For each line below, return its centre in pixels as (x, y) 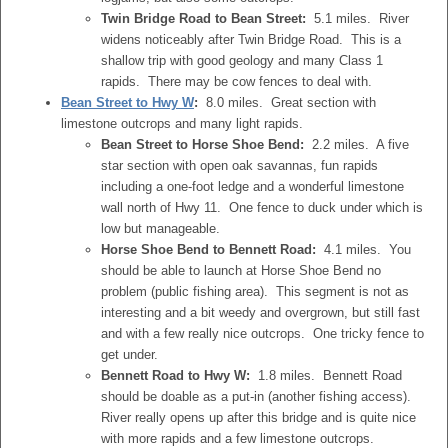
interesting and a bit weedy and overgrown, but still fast (260, 312)
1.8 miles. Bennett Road (326, 375)
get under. (129, 354)
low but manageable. (160, 228)
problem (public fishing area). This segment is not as (255, 291)
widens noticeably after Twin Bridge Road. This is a (251, 39)
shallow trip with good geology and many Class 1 (242, 60)
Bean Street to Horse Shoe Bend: (202, 144)
